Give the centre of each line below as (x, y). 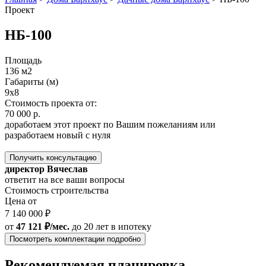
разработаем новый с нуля (58, 135)
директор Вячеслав (46, 169)
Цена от (21, 201)
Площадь (23, 60)
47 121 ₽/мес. (43, 226)
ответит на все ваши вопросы (65, 179)
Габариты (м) (31, 81)
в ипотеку (131, 226)
